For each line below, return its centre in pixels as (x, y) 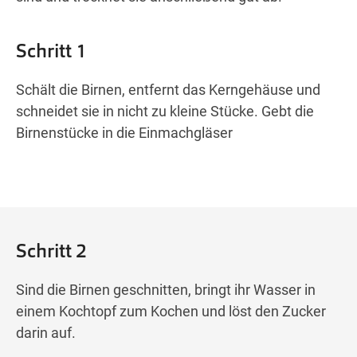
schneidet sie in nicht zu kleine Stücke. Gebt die (165, 112)
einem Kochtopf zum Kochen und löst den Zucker (171, 312)
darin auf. (46, 333)
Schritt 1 (51, 51)
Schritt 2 (51, 251)
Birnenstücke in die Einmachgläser (124, 133)
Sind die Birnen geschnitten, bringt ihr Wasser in (166, 290)
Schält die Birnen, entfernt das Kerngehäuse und (168, 90)
